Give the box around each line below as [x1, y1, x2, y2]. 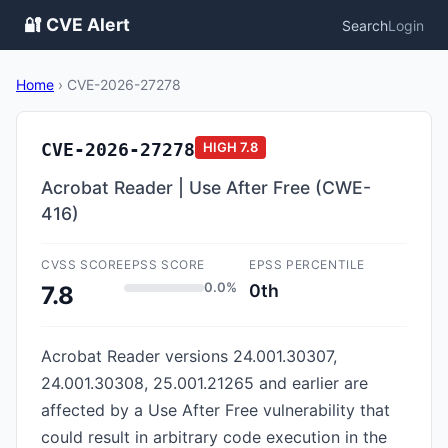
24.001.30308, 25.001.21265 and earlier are [41, 373, 368, 393]
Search [342, 16, 388, 34]
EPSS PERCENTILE [249, 257, 365, 272]
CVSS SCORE [41, 257, 124, 272]
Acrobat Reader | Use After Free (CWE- [41, 177, 371, 198]
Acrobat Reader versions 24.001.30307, [41, 346, 337, 366]
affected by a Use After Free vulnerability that [41, 400, 390, 420]
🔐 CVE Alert [24, 14, 130, 35]
